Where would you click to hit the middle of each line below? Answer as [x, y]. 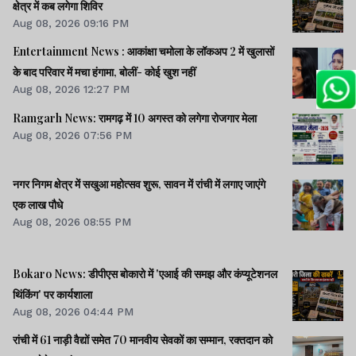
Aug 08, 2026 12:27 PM [71, 89]
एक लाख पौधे [38, 204]
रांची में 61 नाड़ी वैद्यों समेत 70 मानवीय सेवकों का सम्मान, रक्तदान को [143, 340]
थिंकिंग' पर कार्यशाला [52, 294]
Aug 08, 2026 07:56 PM [72, 135]
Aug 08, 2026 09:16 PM [71, 23]
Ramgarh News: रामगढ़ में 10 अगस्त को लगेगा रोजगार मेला [135, 118]
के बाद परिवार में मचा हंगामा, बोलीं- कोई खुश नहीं [179, 72]
